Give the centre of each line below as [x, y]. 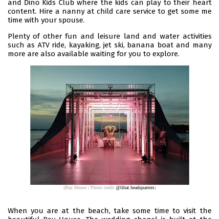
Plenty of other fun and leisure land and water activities [109, 36]
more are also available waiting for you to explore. [93, 54]
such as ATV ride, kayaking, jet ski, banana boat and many [109, 45]
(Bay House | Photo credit [89, 187]
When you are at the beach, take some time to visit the [109, 210]
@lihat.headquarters [135, 187]
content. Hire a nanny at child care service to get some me [109, 11]
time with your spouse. [46, 20]
